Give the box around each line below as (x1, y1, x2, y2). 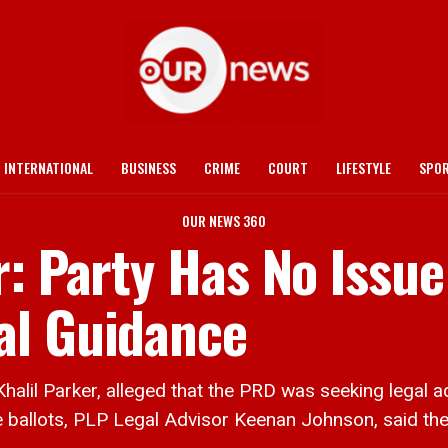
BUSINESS (121, 157, 176, 178)
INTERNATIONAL (4, 157, 93, 178)
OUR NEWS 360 (182, 210, 266, 231)
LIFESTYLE (336, 157, 391, 178)
